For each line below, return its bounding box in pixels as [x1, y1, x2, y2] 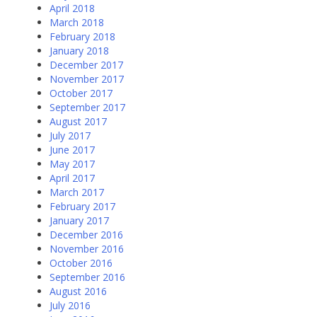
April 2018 [50, 1, 95, 16]
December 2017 [50, 58, 123, 72]
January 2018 [50, 44, 109, 58]
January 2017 [50, 214, 109, 228]
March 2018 [50, 16, 104, 30]
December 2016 [50, 228, 123, 242]
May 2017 [50, 157, 95, 171]
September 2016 [50, 270, 125, 284]
